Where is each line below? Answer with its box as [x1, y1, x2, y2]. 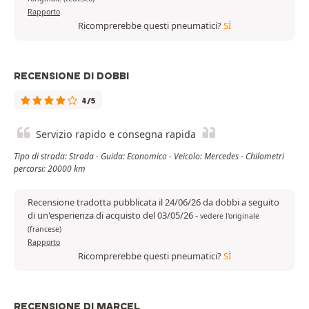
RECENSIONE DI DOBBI [14, 70, 129, 83]
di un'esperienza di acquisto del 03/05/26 [28, 209, 195, 222]
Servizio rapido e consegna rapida [36, 128, 196, 141]
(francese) [28, 224, 61, 235]
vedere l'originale [200, 211, 259, 221]
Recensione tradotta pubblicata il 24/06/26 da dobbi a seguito [28, 196, 279, 209]
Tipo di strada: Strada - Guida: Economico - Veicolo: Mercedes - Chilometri [14, 150, 284, 163]
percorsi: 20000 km [14, 163, 86, 175]
